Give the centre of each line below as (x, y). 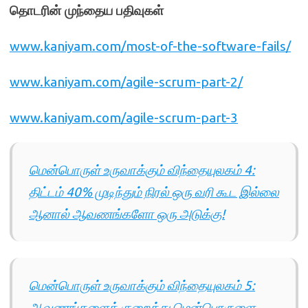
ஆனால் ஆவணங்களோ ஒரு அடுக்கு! (127, 214)
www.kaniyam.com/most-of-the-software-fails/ (150, 46)
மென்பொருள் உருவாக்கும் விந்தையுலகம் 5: (142, 285)
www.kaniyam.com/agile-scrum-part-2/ (126, 82)
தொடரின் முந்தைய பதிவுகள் (87, 10)
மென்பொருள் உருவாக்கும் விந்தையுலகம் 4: (142, 170)
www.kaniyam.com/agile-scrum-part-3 (124, 118)
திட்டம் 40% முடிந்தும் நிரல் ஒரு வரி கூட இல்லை (154, 192)
